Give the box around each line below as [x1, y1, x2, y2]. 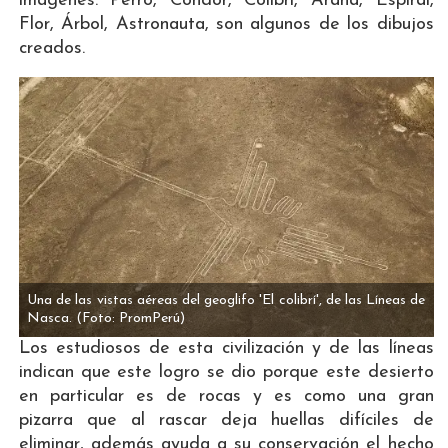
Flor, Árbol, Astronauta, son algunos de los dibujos [18, 15, 434, 35]
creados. [18, 39, 85, 59]
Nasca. [27, 310, 73, 326]
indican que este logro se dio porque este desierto [18, 362, 434, 382]
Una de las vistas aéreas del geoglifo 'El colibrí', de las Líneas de [27, 292, 426, 308]
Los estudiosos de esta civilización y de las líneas [18, 338, 434, 358]
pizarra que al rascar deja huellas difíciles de [18, 410, 434, 430]
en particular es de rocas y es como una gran [18, 386, 434, 406]
